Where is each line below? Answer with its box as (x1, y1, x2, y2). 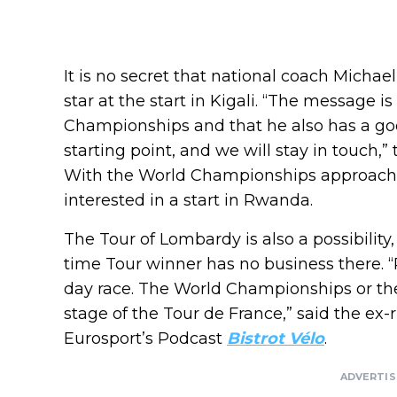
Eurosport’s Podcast (64, 329, 227, 349)
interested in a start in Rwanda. (64, 191, 313, 211)
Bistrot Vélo (227, 329, 324, 349)
